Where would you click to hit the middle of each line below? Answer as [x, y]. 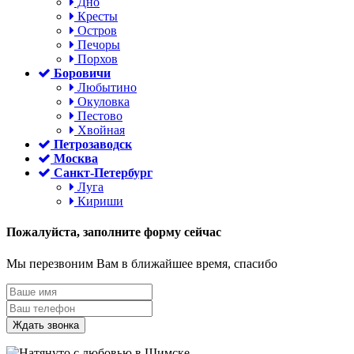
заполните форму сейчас [151, 232]
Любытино [105, 88]
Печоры [97, 45]
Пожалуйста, [43, 232]
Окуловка [102, 102]
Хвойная [100, 130]
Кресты [96, 17]
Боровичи [82, 73]
